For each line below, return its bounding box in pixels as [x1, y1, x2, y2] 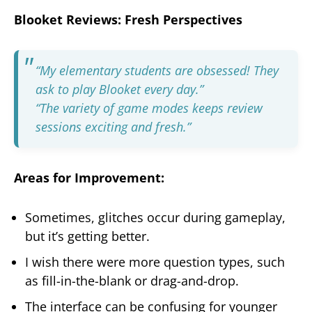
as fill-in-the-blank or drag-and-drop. [25, 272, 239, 289]
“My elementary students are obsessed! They [36, 62, 279, 79]
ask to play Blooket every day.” [36, 81, 203, 98]
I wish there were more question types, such [25, 253, 285, 270]
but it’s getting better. [25, 227, 150, 244]
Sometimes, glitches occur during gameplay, [25, 208, 286, 226]
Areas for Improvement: [14, 169, 164, 187]
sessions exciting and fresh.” [36, 118, 191, 136]
